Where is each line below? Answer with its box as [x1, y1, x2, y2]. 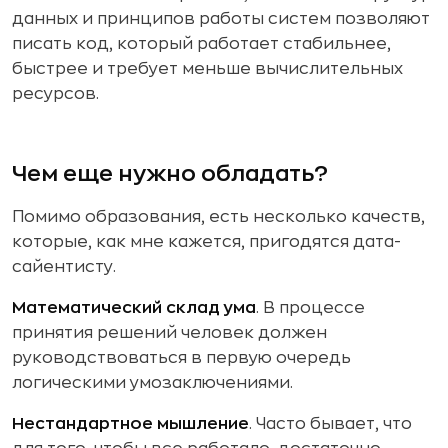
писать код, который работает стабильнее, [12, 36, 391, 53]
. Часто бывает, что [249, 416, 412, 433]
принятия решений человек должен [12, 325, 327, 342]
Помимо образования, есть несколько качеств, [12, 209, 425, 226]
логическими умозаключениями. [12, 375, 293, 392]
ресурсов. [12, 86, 99, 103]
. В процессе [256, 300, 365, 317]
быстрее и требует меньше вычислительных [12, 61, 403, 78]
